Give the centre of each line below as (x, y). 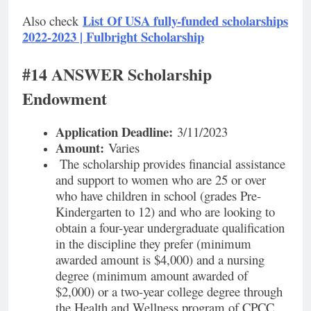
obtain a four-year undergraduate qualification (170, 228)
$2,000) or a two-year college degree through (169, 292)
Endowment (65, 99)
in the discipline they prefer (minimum (153, 244)
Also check (52, 21)
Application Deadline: (114, 132)
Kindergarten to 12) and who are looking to (165, 212)
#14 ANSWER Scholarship (117, 74)
